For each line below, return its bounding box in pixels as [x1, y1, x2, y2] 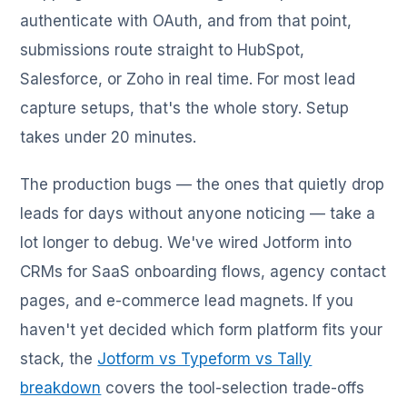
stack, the [20, 350, 98, 368]
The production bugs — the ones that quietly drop [20, 175, 385, 194]
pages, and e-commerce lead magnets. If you [20, 292, 354, 310]
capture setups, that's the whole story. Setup [20, 99, 350, 117]
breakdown [20, 379, 102, 397]
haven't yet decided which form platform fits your [20, 321, 383, 339]
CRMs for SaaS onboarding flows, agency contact [20, 263, 387, 281]
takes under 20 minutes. [20, 128, 197, 146]
